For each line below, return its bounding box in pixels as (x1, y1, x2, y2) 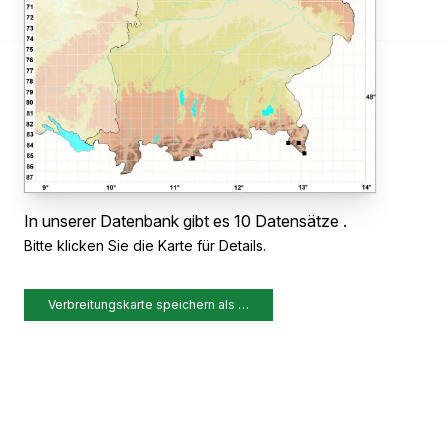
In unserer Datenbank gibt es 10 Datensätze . (24, 211, 347, 232)
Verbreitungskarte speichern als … (48, 297, 249, 313)
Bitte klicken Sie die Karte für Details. (24, 237, 266, 255)
